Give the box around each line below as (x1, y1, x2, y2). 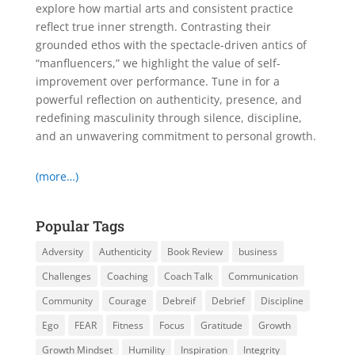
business (238, 245, 277, 258)
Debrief (211, 294, 245, 307)
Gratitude (200, 319, 242, 332)
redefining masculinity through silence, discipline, (35, 110, 302, 125)
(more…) (35, 169, 78, 184)
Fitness (112, 319, 143, 332)
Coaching (106, 269, 148, 283)
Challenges (41, 269, 91, 283)
